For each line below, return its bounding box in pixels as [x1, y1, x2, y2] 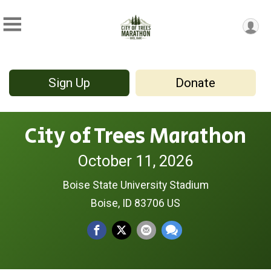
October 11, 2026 [78, 151, 193, 170]
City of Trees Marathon [25, 120, 246, 152]
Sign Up [48, 76, 90, 91]
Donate [175, 76, 216, 91]
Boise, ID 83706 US [91, 197, 180, 209]
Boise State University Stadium [62, 178, 209, 191]
